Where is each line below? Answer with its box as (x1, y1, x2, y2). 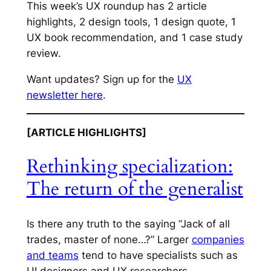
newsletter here (26, 89, 103, 102)
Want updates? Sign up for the (26, 73, 177, 86)
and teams (26, 249, 79, 262)
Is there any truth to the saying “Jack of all (26, 218, 230, 230)
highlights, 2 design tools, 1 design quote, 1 (26, 16, 236, 28)
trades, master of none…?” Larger (26, 233, 192, 246)
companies (191, 233, 244, 246)
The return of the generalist (26, 176, 243, 202)
